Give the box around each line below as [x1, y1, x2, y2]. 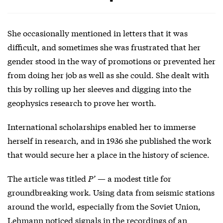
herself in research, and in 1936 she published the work [7, 134, 211, 146]
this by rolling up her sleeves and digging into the [7, 83, 191, 95]
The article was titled [7, 172, 88, 184]
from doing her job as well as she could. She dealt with [7, 69, 209, 81]
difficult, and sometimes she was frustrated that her [7, 41, 201, 53]
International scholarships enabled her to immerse [7, 120, 196, 132]
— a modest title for [96, 172, 171, 184]
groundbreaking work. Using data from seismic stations [7, 186, 215, 198]
